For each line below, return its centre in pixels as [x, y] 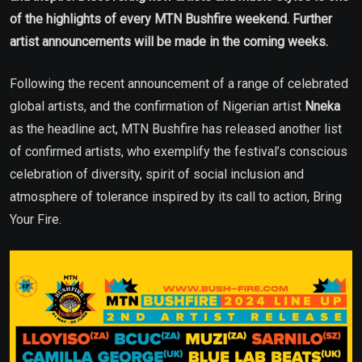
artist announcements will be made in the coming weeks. [169, 41]
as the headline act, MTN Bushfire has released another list [176, 128]
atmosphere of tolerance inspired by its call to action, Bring [176, 196]
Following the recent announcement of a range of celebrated [179, 83]
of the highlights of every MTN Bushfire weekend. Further [171, 19]
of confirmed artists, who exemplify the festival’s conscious [179, 151]
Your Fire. [36, 219]
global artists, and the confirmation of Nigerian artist [157, 106]
